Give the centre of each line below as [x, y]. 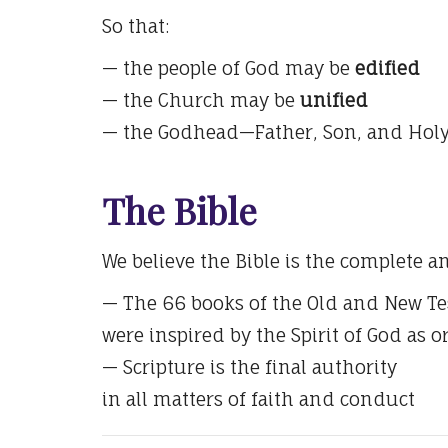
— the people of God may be [228, 67]
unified [334, 99]
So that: [135, 25]
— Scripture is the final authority [249, 367]
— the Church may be [201, 99]
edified [387, 67]
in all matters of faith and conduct [258, 399]
